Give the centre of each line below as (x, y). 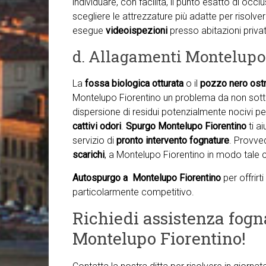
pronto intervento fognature (173, 140)
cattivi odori (97, 126)
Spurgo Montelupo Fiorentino (187, 126)
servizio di (94, 140)
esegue (89, 31)
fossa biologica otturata (134, 83)
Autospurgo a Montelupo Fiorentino (148, 178)
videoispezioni (137, 31)
